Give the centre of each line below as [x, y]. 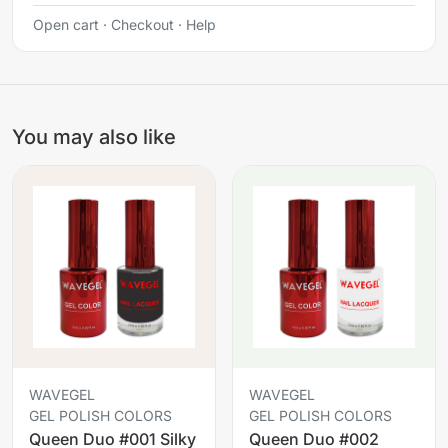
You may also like [94, 136]
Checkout [142, 24]
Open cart [66, 24]
